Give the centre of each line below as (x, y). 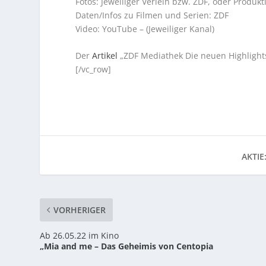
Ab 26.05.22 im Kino (80, 236)
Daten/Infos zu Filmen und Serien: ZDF (152, 15)
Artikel (105, 56)
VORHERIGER (80, 210)
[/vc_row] (94, 69)
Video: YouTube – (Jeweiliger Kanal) (145, 28)
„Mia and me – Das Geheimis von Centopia (127, 246)
